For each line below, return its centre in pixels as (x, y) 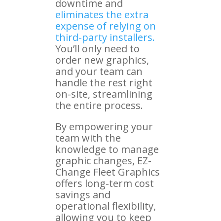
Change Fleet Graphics (108, 172)
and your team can (99, 71)
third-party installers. (105, 37)
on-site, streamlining (104, 94)
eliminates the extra (102, 14)
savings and (83, 194)
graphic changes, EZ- (103, 160)
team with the (88, 138)
